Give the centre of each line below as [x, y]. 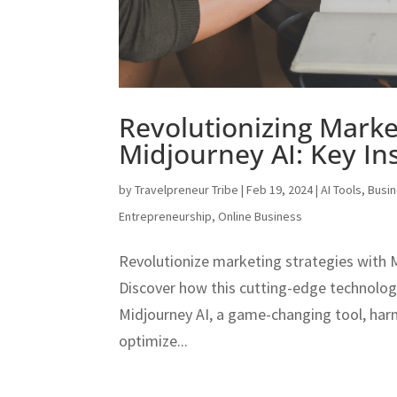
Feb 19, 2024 [280, 189]
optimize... [154, 340]
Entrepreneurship [166, 216]
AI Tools [342, 189]
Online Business [261, 216]
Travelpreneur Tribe [187, 189]
